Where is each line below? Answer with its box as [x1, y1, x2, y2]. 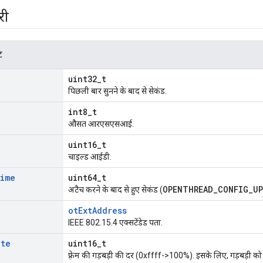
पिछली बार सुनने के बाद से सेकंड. [68, 86, 167, 96]
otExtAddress [68, 205, 127, 217]
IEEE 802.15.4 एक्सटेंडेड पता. [68, 218, 163, 228]
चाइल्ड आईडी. [68, 152, 112, 162]
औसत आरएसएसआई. [68, 119, 134, 129]
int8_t [68, 106, 97, 118]
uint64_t [68, 172, 106, 184]
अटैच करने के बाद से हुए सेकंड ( [68, 185, 163, 195]
